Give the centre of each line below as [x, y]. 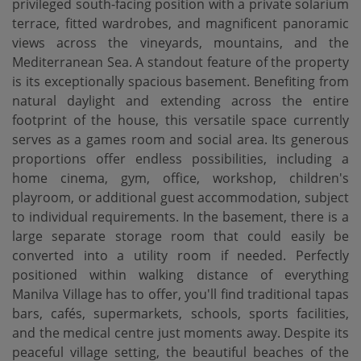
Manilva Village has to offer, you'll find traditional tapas [180, 294]
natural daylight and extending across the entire [180, 101]
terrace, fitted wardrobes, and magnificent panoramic [180, 23]
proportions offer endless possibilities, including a [180, 159]
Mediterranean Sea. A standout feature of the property [180, 62]
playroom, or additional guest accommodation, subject [180, 197]
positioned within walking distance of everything [180, 275]
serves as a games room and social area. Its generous [180, 139]
